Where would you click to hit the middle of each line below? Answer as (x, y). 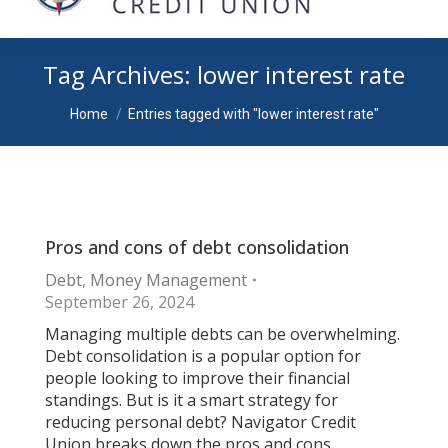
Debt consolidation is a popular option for (203, 356)
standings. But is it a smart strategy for (191, 400)
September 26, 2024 (119, 302)
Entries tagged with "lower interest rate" (253, 114)
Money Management (168, 280)
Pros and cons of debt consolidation (197, 247)
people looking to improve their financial (197, 378)
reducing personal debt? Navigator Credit (200, 422)
